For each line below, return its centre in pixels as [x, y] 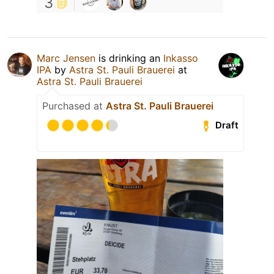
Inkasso [181, 58]
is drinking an [129, 58]
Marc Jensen [66, 58]
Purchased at [74, 106]
